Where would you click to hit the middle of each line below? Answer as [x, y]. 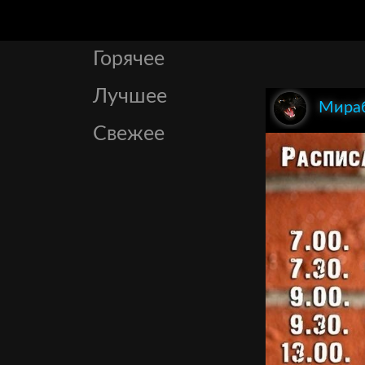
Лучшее [130, 97]
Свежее [129, 134]
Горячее [129, 59]
